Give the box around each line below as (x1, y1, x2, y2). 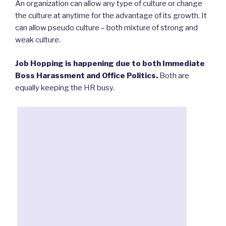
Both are (158, 71, 189, 80)
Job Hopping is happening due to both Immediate (15, 59, 205, 68)
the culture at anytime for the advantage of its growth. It (15, 11, 207, 21)
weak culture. (15, 35, 61, 45)
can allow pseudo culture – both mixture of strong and (15, 23, 198, 33)
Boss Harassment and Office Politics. (15, 71, 158, 80)
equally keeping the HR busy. (15, 83, 115, 92)
